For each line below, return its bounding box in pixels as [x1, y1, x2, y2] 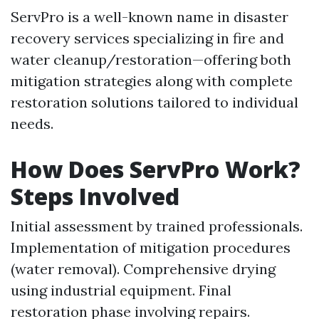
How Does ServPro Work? [11, 154, 300, 184]
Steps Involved [11, 181, 179, 211]
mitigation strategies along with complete [11, 72, 293, 90]
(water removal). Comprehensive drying [11, 260, 276, 278]
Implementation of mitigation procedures [11, 239, 291, 256]
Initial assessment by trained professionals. [11, 217, 303, 235]
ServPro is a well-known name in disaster [11, 8, 288, 26]
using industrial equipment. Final [11, 281, 231, 299]
